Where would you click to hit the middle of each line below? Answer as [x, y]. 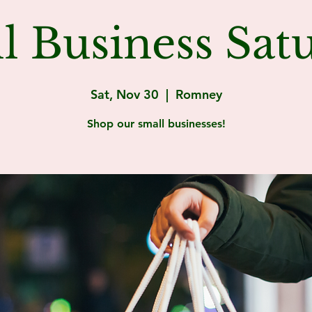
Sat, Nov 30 [124, 94]
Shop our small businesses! [156, 124]
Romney [198, 94]
